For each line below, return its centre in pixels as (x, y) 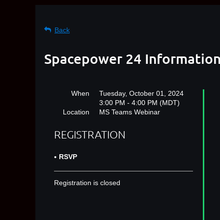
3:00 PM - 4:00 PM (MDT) (139, 103)
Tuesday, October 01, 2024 (141, 93)
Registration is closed (87, 183)
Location (76, 112)
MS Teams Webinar (130, 112)
